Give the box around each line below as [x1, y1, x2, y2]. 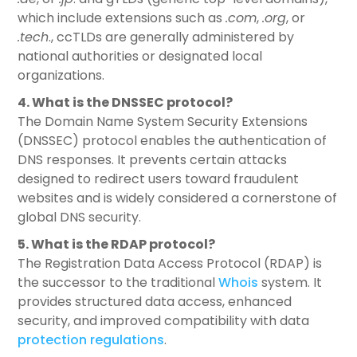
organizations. [18, 66, 105, 85]
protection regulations [18, 331, 165, 350]
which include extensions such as [18, 9, 226, 28]
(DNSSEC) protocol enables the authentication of [18, 131, 328, 151]
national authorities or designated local [18, 47, 263, 66]
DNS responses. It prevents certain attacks [18, 151, 288, 170]
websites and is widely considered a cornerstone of [18, 189, 338, 208]
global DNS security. [18, 208, 142, 227]
